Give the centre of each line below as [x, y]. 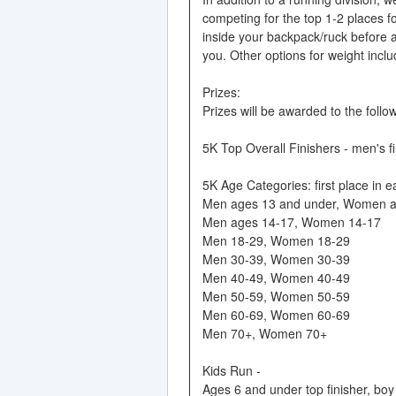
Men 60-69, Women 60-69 [276, 314]
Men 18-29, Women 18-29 [276, 240]
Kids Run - [231, 370]
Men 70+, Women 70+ [264, 333]
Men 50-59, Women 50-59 [276, 296]
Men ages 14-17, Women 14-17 [291, 221]
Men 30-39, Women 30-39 [276, 259]
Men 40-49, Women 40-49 [276, 277]
